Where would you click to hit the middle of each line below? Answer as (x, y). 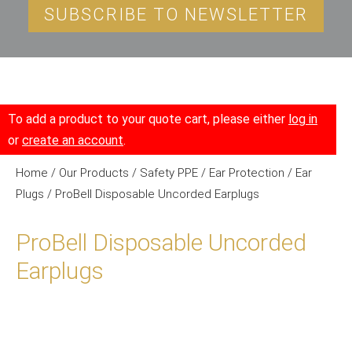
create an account (73, 140)
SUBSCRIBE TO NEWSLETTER (176, 15)
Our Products (94, 173)
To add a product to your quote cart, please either (148, 119)
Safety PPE (169, 173)
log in (303, 119)
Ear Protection (247, 173)
